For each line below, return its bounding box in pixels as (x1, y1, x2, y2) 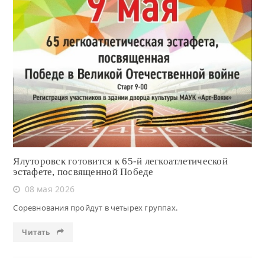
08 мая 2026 (24, 183, 75, 195)
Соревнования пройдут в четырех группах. (13, 202, 178, 213)
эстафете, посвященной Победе (13, 166, 154, 177)
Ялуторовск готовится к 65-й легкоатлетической (13, 155, 228, 167)
